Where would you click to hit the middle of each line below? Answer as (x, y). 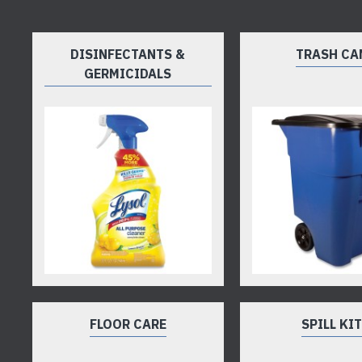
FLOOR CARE (128, 324)
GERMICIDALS (128, 73)
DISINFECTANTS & (128, 54)
